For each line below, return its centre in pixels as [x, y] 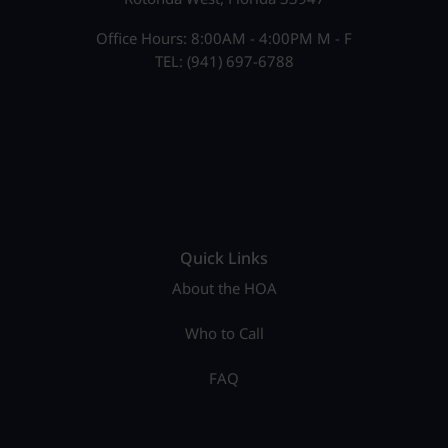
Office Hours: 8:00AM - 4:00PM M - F [224, 38]
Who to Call [224, 333]
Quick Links [224, 258]
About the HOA [224, 288]
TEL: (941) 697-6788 [224, 61]
